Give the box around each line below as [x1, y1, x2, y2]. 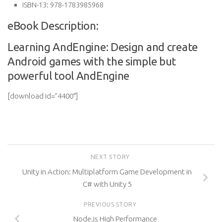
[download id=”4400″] [7, 92, 78, 100]
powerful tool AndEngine [7, 69, 130, 82]
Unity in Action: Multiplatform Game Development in [22, 167, 192, 176]
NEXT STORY [90, 154, 132, 160]
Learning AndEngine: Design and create [7, 41, 198, 53]
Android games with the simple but [7, 55, 176, 67]
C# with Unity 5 [82, 179, 132, 188]
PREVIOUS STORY [84, 201, 138, 208]
